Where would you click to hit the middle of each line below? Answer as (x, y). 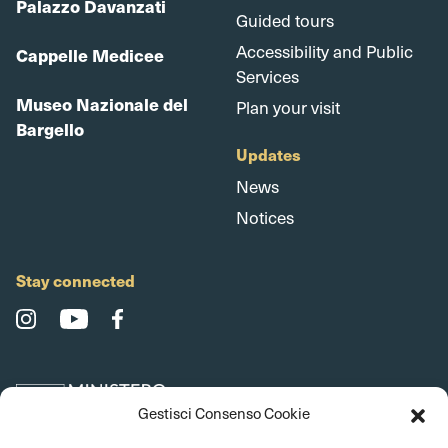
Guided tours (285, 19)
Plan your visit (288, 106)
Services (267, 75)
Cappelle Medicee (90, 54)
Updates (268, 153)
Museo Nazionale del (102, 103)
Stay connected (75, 279)
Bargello (50, 128)
